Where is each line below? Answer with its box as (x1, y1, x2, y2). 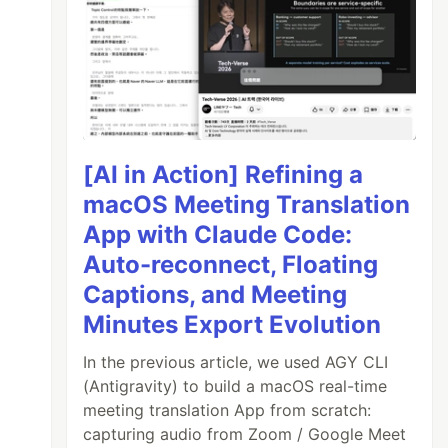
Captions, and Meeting (83, 279, 348, 309)
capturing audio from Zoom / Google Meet (83, 423, 407, 444)
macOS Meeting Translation (83, 189, 411, 219)
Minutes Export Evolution (83, 309, 382, 339)
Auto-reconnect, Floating (83, 249, 379, 279)
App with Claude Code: (83, 219, 353, 249)
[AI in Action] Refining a (83, 159, 364, 189)
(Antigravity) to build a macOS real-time (83, 375, 388, 396)
